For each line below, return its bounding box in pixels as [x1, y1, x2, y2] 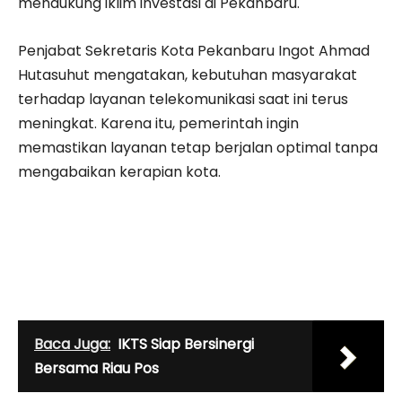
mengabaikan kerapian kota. [18, 161, 221, 182]
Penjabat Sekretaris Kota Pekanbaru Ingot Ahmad [18, 39, 370, 61]
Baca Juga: [34, 333, 110, 354]
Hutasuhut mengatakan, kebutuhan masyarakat [18, 64, 357, 85]
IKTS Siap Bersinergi [118, 333, 254, 354]
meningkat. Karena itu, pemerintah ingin [18, 112, 299, 134]
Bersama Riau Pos [34, 357, 159, 379]
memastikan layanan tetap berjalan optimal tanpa [18, 136, 378, 158]
